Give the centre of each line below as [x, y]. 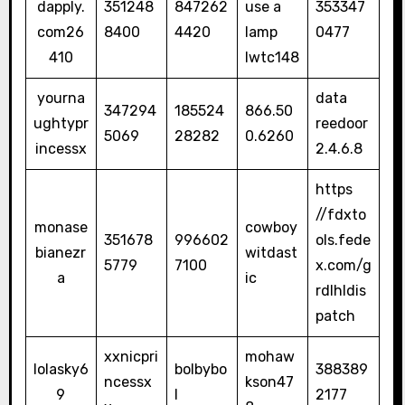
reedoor [341, 124]
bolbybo [200, 370]
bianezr [61, 253]
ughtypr [61, 124]
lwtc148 [272, 58]
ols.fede [343, 240]
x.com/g [343, 266]
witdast [271, 253]
